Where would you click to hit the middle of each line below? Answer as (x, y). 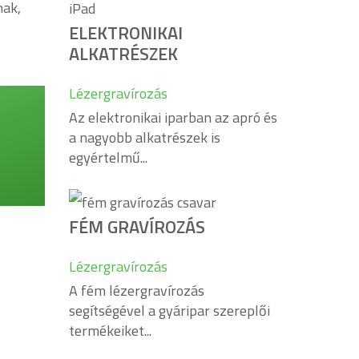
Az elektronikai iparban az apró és (173, 117)
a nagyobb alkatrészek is (145, 137)
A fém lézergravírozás (137, 290)
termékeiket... (110, 330)
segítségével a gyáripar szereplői (169, 310)
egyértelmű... (108, 157)
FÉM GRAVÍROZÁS (137, 226)
